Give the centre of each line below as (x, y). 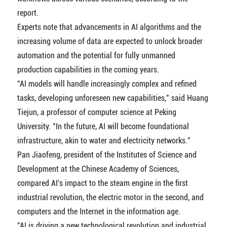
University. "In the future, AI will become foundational (103, 126)
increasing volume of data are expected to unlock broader (110, 41)
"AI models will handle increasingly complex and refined (107, 84)
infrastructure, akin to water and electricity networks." (104, 141)
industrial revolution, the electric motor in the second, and (110, 197)
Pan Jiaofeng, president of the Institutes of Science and (107, 155)
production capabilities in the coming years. (88, 70)
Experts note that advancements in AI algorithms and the (109, 27)
